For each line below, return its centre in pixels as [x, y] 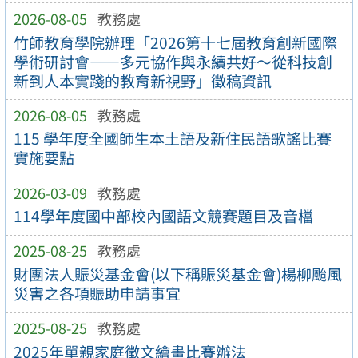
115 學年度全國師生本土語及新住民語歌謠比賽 [172, 139]
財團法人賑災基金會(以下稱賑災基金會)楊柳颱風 [177, 274]
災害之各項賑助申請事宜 [97, 294]
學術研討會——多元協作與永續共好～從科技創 [173, 61]
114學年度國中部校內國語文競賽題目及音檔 [163, 216]
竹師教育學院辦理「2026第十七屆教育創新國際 [175, 42]
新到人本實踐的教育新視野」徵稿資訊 [142, 80]
